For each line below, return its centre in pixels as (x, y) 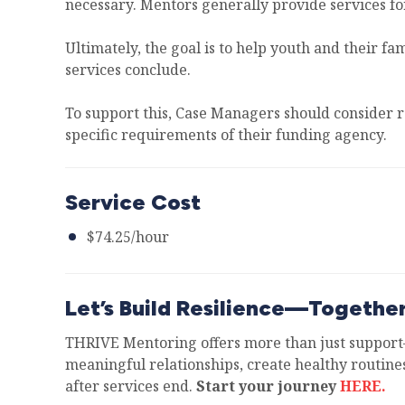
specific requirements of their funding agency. (226, 135)
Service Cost (133, 202)
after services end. (131, 386)
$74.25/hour (128, 237)
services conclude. (128, 70)
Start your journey (266, 386)
